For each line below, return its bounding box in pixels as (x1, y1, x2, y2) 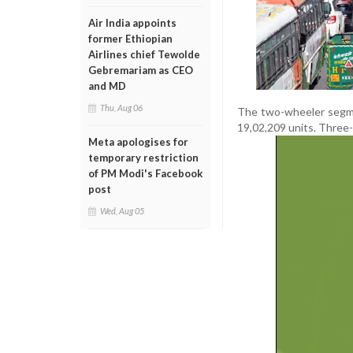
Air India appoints (88, 17, 176, 29)
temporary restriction (88, 151, 199, 164)
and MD (88, 80, 126, 92)
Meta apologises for (88, 136, 188, 148)
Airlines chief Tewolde (88, 48, 200, 61)
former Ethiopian (88, 32, 173, 45)
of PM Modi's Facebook (88, 167, 203, 180)
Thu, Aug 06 (100, 102, 143, 113)
